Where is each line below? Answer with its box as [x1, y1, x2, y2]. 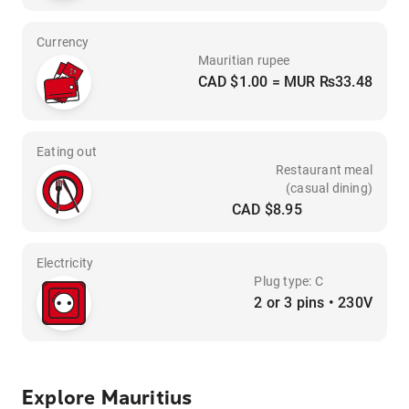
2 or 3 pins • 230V [254, 294, 372, 311]
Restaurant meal [276, 163, 372, 177]
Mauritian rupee [197, 53, 290, 68]
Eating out [37, 144, 97, 159]
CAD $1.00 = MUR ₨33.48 [197, 73, 372, 90]
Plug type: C [254, 274, 323, 288]
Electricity [37, 256, 94, 270]
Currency [37, 35, 89, 49]
